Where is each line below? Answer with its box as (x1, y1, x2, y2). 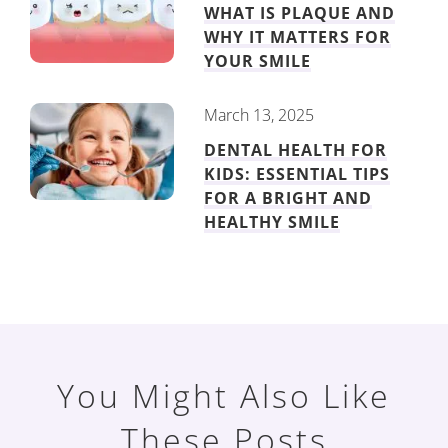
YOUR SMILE (204, 50, 312, 73)
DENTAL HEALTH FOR (204, 139, 388, 162)
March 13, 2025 (204, 104, 315, 127)
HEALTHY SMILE (204, 211, 341, 234)
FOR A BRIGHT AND (204, 187, 373, 210)
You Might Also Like (57, 374, 391, 418)
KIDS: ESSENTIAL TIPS (204, 163, 391, 186)
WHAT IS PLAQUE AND (204, 2, 396, 25)
